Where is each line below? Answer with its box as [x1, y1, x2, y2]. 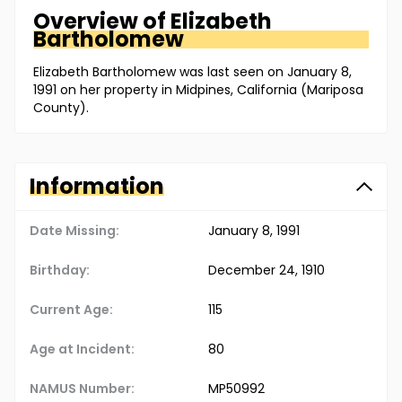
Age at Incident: [30, 340, 135, 359]
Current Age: [30, 301, 113, 319]
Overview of [33, 6, 170, 37]
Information [30, 171, 164, 202]
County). [33, 99, 89, 118]
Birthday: [30, 261, 90, 280]
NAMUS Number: [30, 380, 135, 398]
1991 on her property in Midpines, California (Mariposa [33, 81, 363, 100]
